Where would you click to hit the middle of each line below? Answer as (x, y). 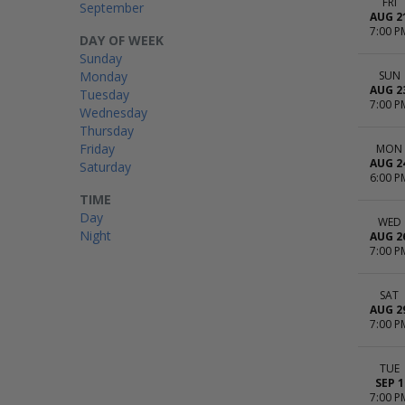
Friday (97, 149)
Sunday (101, 58)
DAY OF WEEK (122, 40)
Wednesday (113, 113)
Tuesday (104, 94)
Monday (104, 76)
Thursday (107, 131)
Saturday (105, 167)
